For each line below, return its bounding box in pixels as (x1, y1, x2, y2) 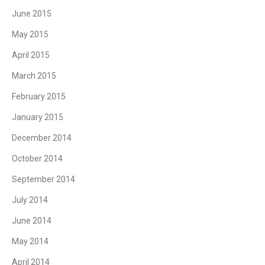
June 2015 (12, 8, 51, 18)
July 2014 (12, 195, 48, 205)
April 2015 (12, 50, 50, 60)
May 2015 (12, 29, 49, 39)
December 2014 (12, 132, 72, 143)
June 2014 (12, 215, 51, 225)
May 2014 (12, 236, 49, 246)
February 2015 (12, 91, 66, 101)
